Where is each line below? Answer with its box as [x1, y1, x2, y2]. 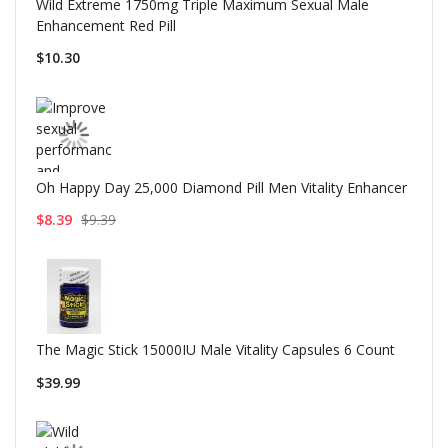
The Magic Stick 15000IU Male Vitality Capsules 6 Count [36, 340, 395, 360]
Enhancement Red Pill [36, 15, 176, 35]
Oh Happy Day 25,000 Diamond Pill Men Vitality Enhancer [36, 177, 407, 197]
